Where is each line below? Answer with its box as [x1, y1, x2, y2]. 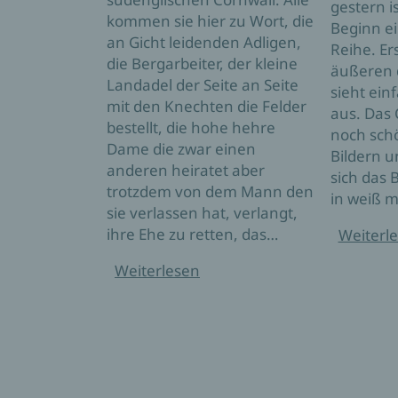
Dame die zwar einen [107, 138, 256, 159]
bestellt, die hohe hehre [107, 116, 275, 138]
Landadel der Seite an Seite [107, 74, 298, 95]
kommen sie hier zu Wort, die [107, 10, 314, 31]
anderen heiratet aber [107, 159, 265, 180]
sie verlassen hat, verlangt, [107, 202, 298, 223]
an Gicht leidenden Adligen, [107, 31, 301, 52]
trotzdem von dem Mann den [107, 180, 314, 202]
